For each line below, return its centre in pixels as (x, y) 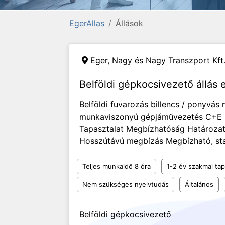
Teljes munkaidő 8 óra (117, 166)
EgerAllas (87, 23)
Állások (129, 23)
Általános (199, 184)
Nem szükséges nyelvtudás (126, 184)
